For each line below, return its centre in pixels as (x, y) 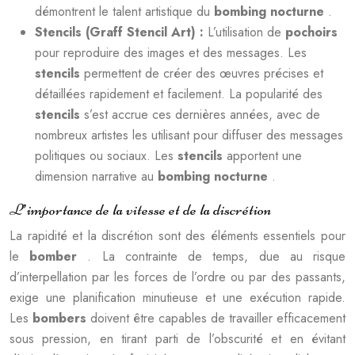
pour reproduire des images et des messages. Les (171, 53)
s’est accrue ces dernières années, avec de (202, 115)
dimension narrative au (96, 176)
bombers (61, 318)
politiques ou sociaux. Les (106, 156)
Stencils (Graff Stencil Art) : (121, 32)
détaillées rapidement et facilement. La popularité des (179, 94)
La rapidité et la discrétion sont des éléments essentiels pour (177, 236)
